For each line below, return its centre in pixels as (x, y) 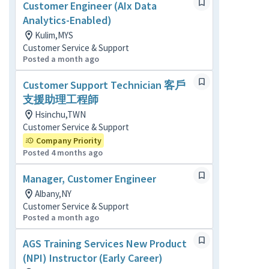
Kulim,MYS (54, 35)
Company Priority (69, 141)
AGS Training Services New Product (105, 243)
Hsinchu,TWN (60, 114)
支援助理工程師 (61, 99)
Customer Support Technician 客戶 (104, 85)
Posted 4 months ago (63, 153)
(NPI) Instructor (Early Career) (93, 258)
